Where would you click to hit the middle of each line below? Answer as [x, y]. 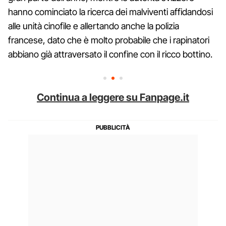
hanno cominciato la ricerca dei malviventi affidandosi [110, 12]
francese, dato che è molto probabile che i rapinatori [109, 40]
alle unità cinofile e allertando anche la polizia [94, 26]
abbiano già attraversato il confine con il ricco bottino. [110, 54]
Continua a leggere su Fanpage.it [113, 98]
